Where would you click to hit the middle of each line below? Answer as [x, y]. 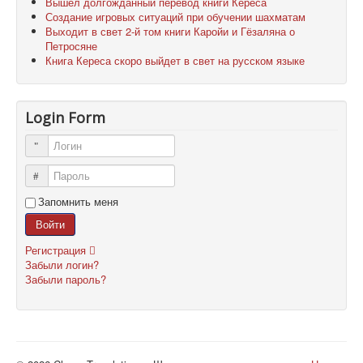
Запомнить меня [78, 202]
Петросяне [71, 46]
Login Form [65, 118]
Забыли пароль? [66, 280]
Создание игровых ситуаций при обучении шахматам [175, 17]
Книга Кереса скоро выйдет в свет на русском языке [175, 61]
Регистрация [57, 250]
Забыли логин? [62, 265]
